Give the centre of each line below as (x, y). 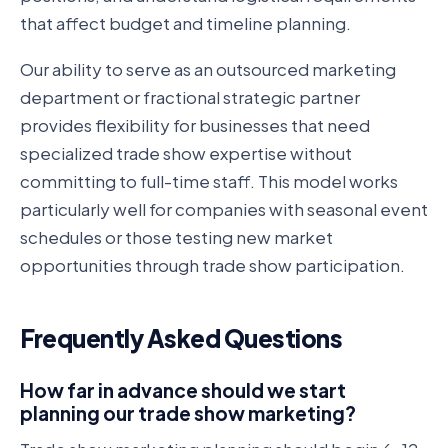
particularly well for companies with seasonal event (224, 209)
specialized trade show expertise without (186, 153)
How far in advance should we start (183, 389)
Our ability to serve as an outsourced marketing (208, 69)
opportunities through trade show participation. (212, 265)
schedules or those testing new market (176, 237)
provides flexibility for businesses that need (195, 125)
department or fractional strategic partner (190, 97)
